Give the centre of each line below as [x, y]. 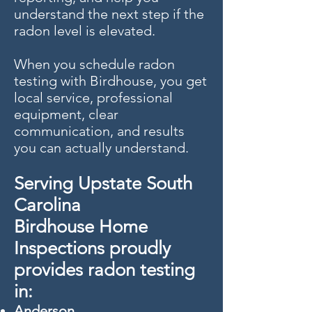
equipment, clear [66, 114]
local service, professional [93, 97]
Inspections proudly [92, 248]
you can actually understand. [101, 148]
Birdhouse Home [81, 227]
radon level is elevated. [85, 31]
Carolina [47, 205]
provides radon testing [104, 270]
